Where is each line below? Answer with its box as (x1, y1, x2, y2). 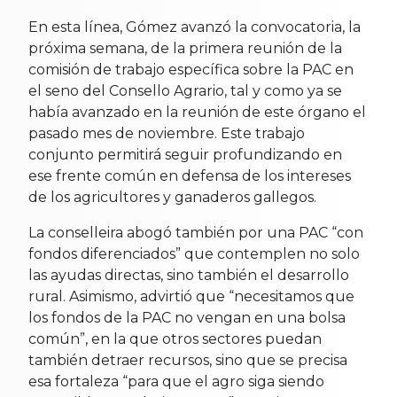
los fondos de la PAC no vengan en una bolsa (28, 308, 346, 326)
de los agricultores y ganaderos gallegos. (28, 188, 316, 206)
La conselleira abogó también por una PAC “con (28, 223, 363, 241)
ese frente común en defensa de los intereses (28, 167, 351, 184)
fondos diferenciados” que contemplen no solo (28, 245, 360, 262)
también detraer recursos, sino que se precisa (28, 351, 347, 369)
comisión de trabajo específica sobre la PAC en (28, 60, 354, 78)
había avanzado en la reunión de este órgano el (28, 103, 366, 121)
